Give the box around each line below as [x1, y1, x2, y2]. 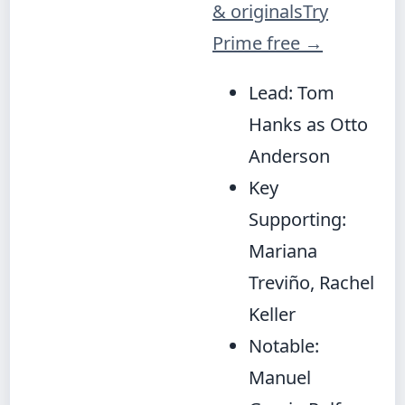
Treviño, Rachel [249, 270, 374, 295]
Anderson [249, 144, 330, 168]
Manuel [249, 365, 311, 390]
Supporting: [249, 207, 346, 231]
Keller [249, 302, 296, 326]
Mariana [249, 239, 317, 263]
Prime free [212, 31, 305, 55]
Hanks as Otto [249, 112, 368, 137]
